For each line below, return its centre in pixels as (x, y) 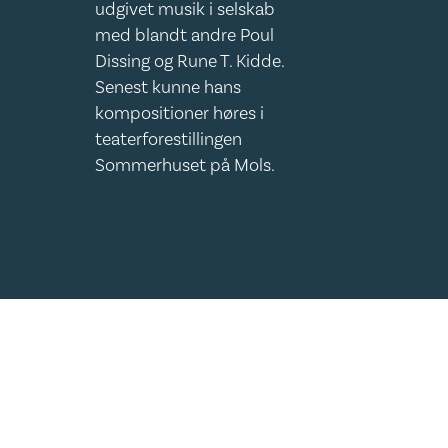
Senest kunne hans (168, 87)
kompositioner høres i (180, 113)
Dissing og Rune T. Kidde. (190, 61)
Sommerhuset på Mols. (185, 165)
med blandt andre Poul (185, 35)
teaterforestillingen (169, 139)
